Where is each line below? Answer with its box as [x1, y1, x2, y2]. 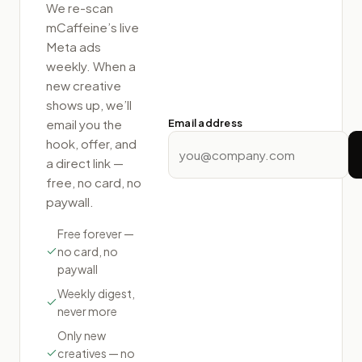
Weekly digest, [57, 285, 135, 301]
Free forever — [57, 225, 134, 241]
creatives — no [57, 345, 135, 360]
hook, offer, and [46, 135, 137, 151]
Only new [57, 327, 106, 343]
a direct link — [46, 154, 124, 170]
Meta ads [46, 38, 101, 54]
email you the [46, 116, 122, 132]
